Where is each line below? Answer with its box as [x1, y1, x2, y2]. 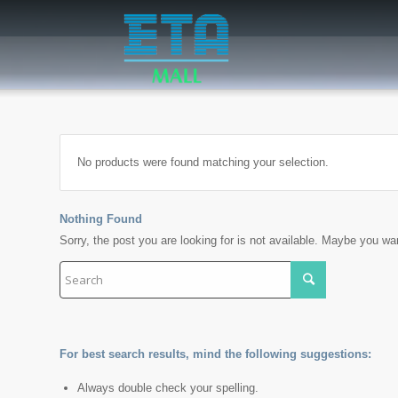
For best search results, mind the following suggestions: [60, 347, 371, 362]
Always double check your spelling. [77, 381, 259, 395]
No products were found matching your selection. [77, 155, 329, 169]
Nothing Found [60, 212, 142, 226]
